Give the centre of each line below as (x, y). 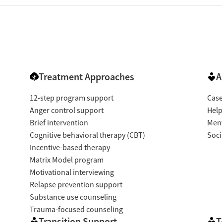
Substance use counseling (73, 197)
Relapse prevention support (76, 185)
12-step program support (71, 98)
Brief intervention (59, 123)
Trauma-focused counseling (76, 209)
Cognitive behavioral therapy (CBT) (87, 135)
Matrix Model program (66, 160)
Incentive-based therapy (70, 147)
